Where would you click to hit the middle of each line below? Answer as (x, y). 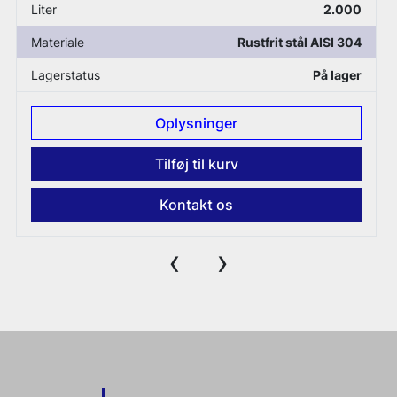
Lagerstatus (65, 75)
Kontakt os (197, 205)
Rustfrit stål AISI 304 (300, 43)
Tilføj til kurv (196, 164)
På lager (338, 75)
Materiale (57, 43)
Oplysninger (197, 124)
